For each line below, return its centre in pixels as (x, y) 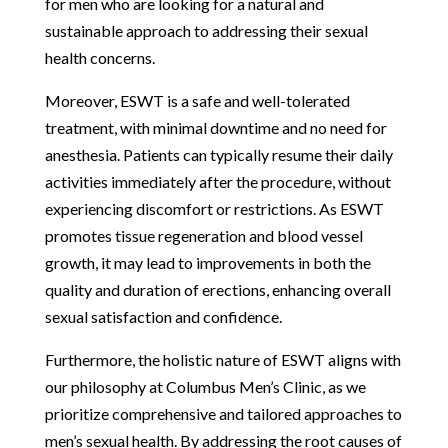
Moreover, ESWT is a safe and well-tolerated (197, 100)
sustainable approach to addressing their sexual (206, 30)
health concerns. (99, 57)
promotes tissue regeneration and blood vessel (203, 235)
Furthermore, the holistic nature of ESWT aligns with (222, 359)
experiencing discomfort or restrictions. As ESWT (214, 208)
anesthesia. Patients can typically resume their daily (218, 154)
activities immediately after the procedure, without (217, 181)
